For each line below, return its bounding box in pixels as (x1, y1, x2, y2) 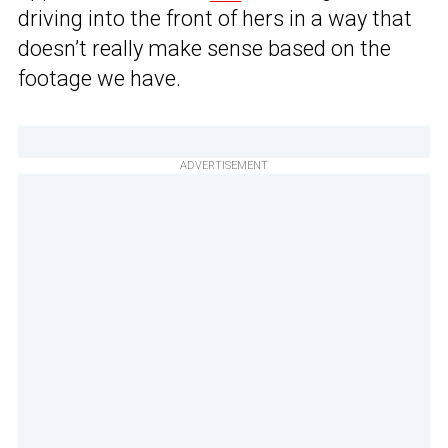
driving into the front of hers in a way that (18, 6, 412, 32)
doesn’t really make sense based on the (18, 36, 391, 62)
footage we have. (18, 66, 181, 92)
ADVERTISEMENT (180, 159, 268, 173)
